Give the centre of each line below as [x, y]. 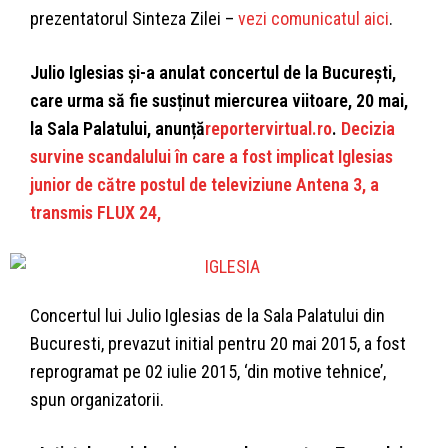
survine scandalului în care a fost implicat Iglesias [211, 157]
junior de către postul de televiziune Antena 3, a [204, 185]
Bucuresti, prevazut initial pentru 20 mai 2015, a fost [218, 344]
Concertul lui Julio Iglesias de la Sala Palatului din [207, 316]
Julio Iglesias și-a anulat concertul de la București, [213, 73]
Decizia [368, 129]
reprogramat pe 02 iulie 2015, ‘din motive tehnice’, [208, 372]
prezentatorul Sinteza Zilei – [134, 19]
